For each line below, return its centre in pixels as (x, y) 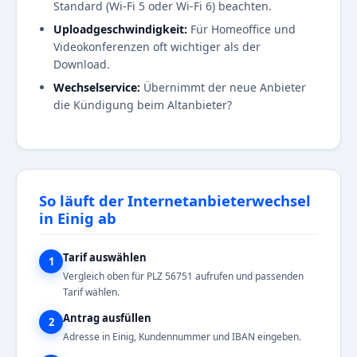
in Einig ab (78, 218)
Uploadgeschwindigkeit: (120, 29)
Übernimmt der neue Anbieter (223, 88)
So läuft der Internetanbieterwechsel (175, 201)
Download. (82, 65)
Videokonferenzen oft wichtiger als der (157, 47)
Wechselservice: (97, 88)
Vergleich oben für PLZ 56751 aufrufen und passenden (183, 277)
